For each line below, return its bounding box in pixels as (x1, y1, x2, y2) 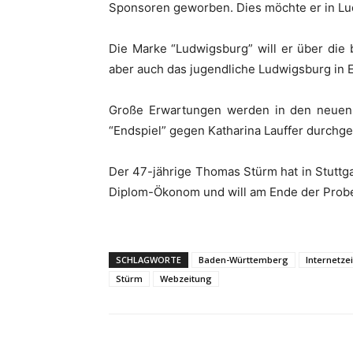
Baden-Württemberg (199, 254, 288, 266)
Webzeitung (160, 273, 212, 284)
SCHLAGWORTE (116, 254, 181, 266)
